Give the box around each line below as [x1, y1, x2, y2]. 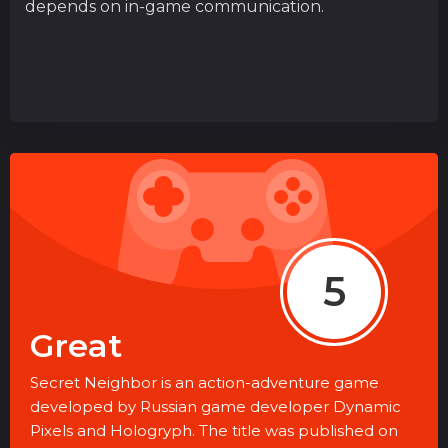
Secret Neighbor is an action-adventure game [30, 372, 379, 392]
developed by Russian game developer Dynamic [30, 396, 401, 416]
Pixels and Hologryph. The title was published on [30, 420, 398, 440]
